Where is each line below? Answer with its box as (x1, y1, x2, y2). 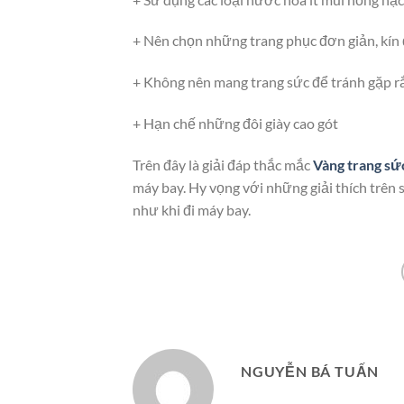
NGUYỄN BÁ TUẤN (241, 362, 380, 380)
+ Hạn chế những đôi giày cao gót (133, 115, 338, 133)
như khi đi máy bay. (133, 200, 251, 218)
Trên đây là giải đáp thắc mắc (133, 155, 313, 173)
